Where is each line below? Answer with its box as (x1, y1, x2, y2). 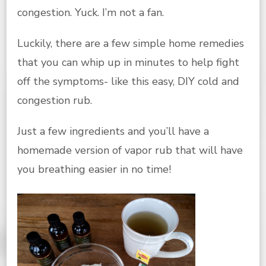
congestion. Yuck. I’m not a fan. (17, 5, 164, 20)
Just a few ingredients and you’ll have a (17, 123, 209, 138)
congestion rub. (17, 93, 92, 107)
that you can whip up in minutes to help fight (17, 55, 239, 69)
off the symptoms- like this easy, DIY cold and (17, 74, 239, 88)
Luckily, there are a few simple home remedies (17, 36, 244, 50)
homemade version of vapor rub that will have (17, 142, 243, 157)
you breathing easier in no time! (17, 161, 171, 176)
